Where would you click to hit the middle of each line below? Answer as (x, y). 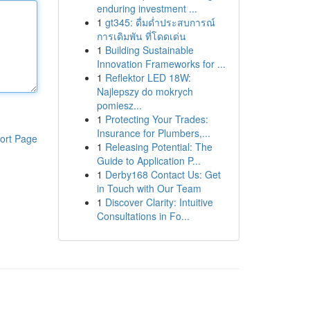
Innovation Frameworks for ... (161, 64)
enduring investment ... (147, 8)
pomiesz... (119, 105)
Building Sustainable (149, 50)
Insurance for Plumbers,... (153, 133)
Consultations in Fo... (143, 216)
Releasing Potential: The (158, 147)
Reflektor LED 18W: (148, 77)
